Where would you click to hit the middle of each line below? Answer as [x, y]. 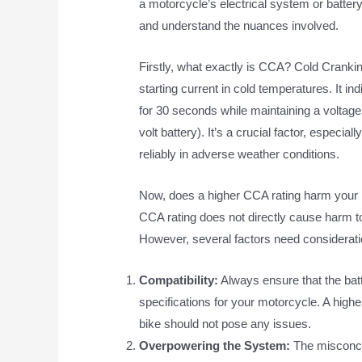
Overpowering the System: [215, 346]
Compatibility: [179, 280]
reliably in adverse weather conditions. [240, 154]
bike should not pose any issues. [225, 324]
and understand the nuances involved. [239, 26]
